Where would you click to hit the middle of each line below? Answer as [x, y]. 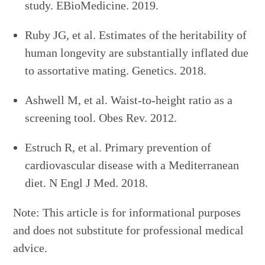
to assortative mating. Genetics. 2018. [116, 71]
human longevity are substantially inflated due [137, 53]
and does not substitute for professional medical [129, 230]
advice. [30, 248]
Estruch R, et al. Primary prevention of [118, 148]
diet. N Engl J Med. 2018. [87, 183]
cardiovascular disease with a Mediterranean [132, 165]
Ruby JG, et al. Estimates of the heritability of [136, 35]
